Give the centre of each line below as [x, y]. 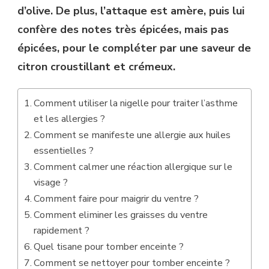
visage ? [51, 182]
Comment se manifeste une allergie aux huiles [132, 135]
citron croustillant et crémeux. [96, 66]
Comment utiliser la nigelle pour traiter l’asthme [136, 103]
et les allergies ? [70, 119]
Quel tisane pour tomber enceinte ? [109, 246]
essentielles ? [64, 150]
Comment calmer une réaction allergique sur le [133, 167]
